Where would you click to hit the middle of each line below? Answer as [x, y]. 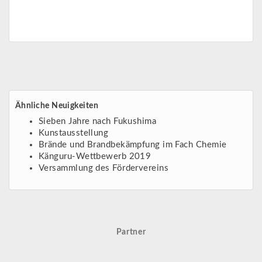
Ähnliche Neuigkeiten [57, 106]
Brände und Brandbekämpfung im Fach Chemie [133, 144]
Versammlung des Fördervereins [104, 168]
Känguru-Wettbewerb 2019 [95, 156]
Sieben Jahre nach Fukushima [98, 121]
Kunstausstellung [74, 133]
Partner [131, 232]
